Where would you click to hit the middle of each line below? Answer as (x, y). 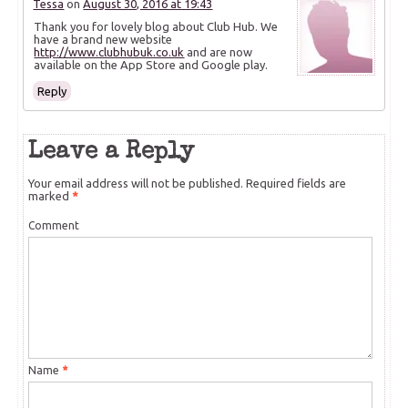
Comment (54, 226)
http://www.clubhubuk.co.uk (109, 52)
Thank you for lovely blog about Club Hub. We (156, 27)
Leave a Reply (112, 153)
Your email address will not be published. (136, 184)
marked (51, 196)
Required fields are (295, 184)
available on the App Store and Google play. (151, 65)
